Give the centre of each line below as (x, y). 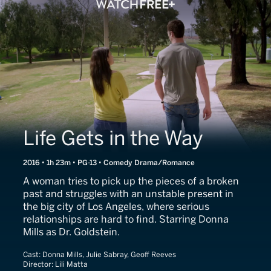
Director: (39, 264)
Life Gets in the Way (113, 138)
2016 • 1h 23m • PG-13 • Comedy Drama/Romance (109, 163)
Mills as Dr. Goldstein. (71, 232)
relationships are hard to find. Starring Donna (126, 219)
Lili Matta (71, 264)
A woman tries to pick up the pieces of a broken (131, 181)
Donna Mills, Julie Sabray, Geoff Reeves (109, 255)
